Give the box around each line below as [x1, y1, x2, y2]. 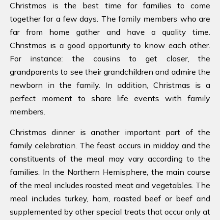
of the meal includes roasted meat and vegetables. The [10, 180, 210, 190]
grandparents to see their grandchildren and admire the [10, 66, 210, 77]
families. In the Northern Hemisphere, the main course [10, 166, 210, 177]
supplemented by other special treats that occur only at [10, 206, 210, 217]
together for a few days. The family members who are [10, 13, 210, 24]
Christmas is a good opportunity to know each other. [10, 40, 210, 50]
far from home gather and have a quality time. [10, 27, 210, 37]
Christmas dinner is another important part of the [10, 127, 210, 137]
